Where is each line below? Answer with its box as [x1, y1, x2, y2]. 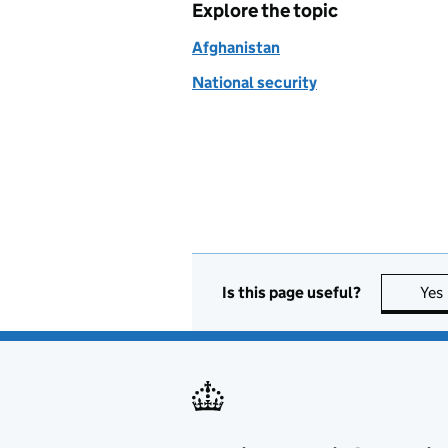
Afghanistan [192, 38, 280, 57]
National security [192, 73, 317, 92]
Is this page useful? [222, 282, 361, 302]
